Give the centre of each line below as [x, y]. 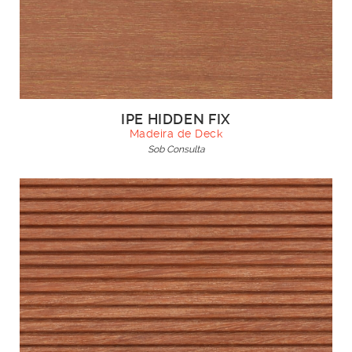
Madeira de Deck [176, 134]
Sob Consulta [176, 149]
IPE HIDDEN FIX [176, 119]
